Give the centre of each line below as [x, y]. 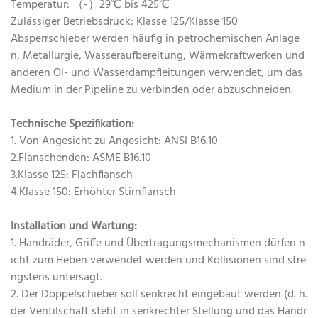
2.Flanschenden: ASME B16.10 [81, 159]
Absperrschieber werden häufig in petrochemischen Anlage [155, 39]
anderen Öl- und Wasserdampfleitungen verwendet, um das [157, 73]
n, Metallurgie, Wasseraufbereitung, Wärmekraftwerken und [158, 56]
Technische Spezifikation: [72, 125]
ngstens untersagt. [56, 278]
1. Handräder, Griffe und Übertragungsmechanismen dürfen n [158, 244]
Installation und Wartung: [74, 227]
